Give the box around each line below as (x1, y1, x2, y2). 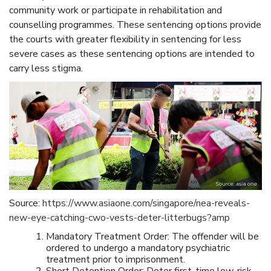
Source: (9, 197, 42, 211)
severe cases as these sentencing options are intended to (9, 47, 255, 60)
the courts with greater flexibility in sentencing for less (9, 32, 241, 46)
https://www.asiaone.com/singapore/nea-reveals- (42, 197, 250, 211)
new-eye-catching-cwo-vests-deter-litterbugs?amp (9, 211, 230, 225)
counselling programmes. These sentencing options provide (9, 18, 261, 31)
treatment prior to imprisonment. (46, 253, 186, 267)
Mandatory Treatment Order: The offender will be (46, 230, 260, 244)
